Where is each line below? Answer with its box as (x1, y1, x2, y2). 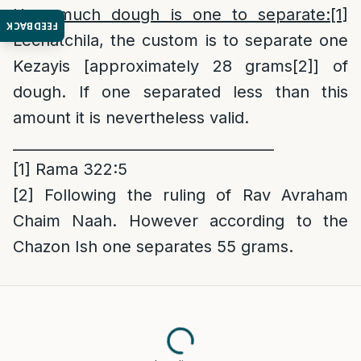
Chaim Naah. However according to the (13, 211, 348, 230)
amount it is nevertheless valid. (13, 108, 249, 127)
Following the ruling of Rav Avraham (34, 185, 348, 205)
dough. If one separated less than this (13, 82, 348, 102)
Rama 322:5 (31, 160, 127, 179)
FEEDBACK (6, 19, 59, 33)
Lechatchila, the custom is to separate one (13, 31, 348, 50)
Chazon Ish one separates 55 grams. (13, 237, 293, 256)
